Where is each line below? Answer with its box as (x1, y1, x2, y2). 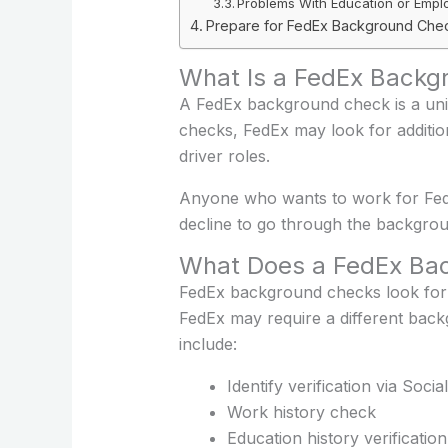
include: (178, 333, 237, 354)
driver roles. (178, 145, 270, 166)
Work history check (226, 401, 376, 422)
